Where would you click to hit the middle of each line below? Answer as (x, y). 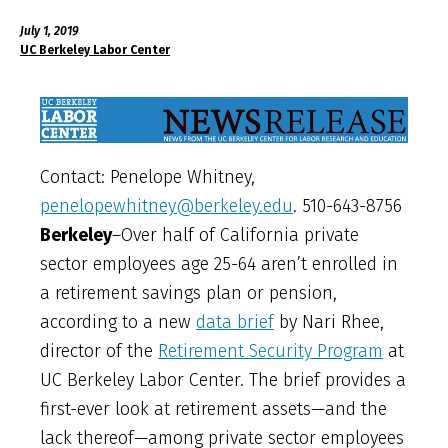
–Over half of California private (235, 234)
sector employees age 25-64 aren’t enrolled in (219, 263)
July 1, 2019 (51, 30)
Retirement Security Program (270, 350)
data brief (235, 321)
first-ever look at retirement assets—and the (213, 408)
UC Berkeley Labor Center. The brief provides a (223, 379)
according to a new (118, 321)
